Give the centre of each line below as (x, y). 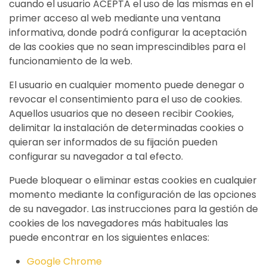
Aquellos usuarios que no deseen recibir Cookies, (121, 114)
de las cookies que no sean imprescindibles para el (127, 47)
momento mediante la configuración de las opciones (133, 195)
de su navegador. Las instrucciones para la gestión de (133, 209)
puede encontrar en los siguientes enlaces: (109, 237)
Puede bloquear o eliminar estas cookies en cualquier (133, 180)
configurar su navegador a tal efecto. (96, 156)
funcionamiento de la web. (71, 61)
